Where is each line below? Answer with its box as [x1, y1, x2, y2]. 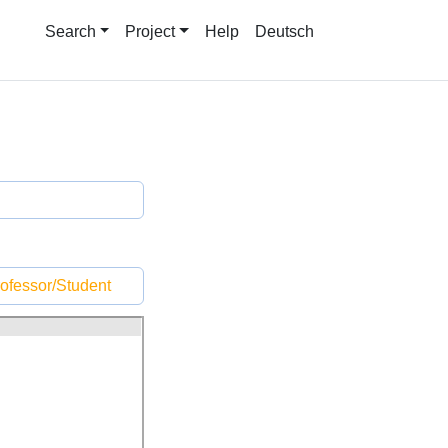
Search [44, 23, 96, 40]
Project [125, 23, 176, 40]
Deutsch [255, 23, 314, 40]
